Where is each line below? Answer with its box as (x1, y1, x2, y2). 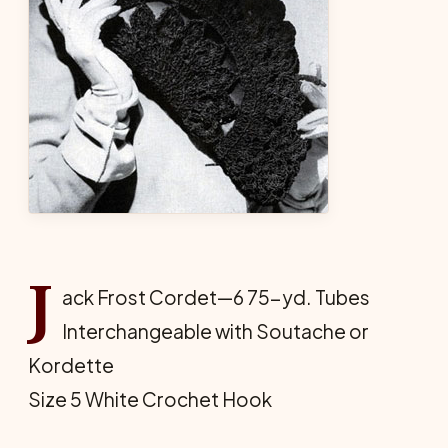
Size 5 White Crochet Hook (28, 387, 272, 411)
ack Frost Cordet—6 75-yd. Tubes (61, 285, 370, 309)
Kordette (28, 353, 114, 377)
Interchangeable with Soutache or (61, 319, 369, 343)
